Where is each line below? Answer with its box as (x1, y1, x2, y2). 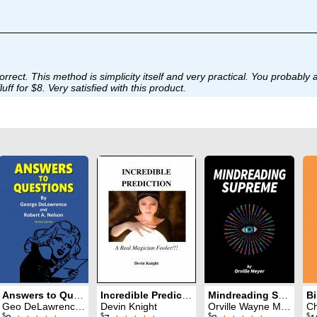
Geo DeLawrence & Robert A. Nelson (2, 301, 75, 313)
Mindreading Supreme (278, 289, 288, 301)
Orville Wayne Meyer (208, 301, 281, 313)
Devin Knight (100, 301, 157, 313)
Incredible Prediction (182, 289, 192, 301)
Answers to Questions (74, 289, 83, 301)
